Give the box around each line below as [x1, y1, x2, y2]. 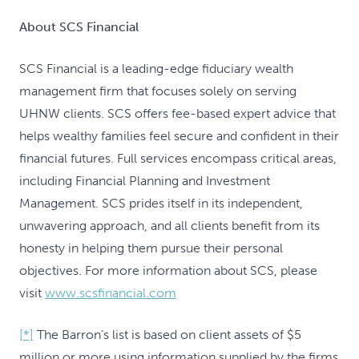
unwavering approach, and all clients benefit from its [19, 218, 320, 233]
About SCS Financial [19, 19, 139, 34]
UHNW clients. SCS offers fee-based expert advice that [19, 106, 336, 121]
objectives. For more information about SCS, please [19, 263, 317, 278]
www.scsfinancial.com [45, 285, 176, 301]
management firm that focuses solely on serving [19, 83, 296, 99]
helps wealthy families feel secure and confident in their [19, 128, 339, 143]
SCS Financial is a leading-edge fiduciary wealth [19, 61, 293, 76]
